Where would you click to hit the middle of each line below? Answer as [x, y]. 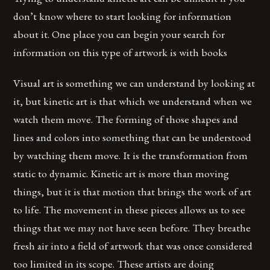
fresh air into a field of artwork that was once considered [133, 245]
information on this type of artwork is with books [121, 52]
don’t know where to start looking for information [123, 16]
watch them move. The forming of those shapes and [126, 119]
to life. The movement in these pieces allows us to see [130, 209]
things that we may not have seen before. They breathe [132, 227]
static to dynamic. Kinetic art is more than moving [121, 173]
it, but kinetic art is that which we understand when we [133, 101]
